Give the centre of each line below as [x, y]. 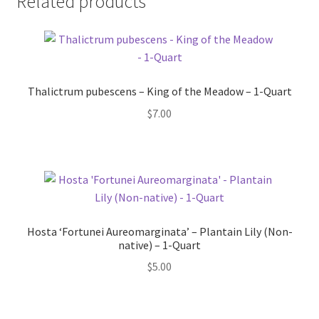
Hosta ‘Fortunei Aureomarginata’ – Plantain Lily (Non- [159, 231]
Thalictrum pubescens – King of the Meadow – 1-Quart [159, 91]
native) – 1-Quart [159, 245]
